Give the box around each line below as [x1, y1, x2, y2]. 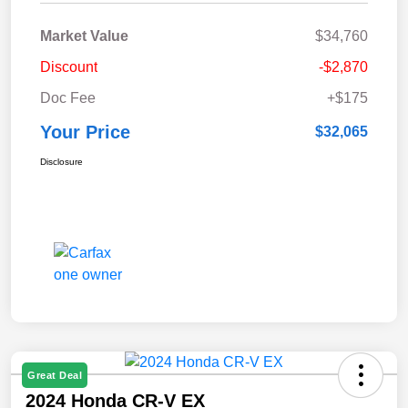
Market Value [40, 27, 128, 44]
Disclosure [40, 156, 83, 167]
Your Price [40, 121, 130, 142]
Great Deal [27, 369, 82, 381]
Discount [40, 58, 97, 75]
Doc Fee [40, 89, 96, 106]
